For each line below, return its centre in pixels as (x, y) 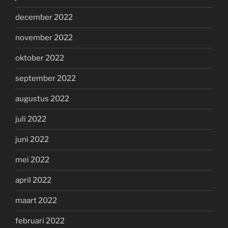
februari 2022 (40, 221)
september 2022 (46, 79)
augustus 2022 (42, 99)
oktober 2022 (40, 58)
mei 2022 (32, 160)
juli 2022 (31, 119)
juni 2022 (32, 140)
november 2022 (44, 38)
